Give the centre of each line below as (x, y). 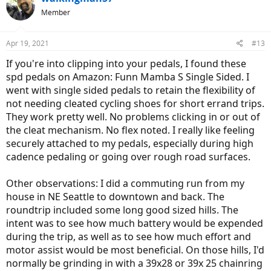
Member (56, 13)
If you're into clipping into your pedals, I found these (126, 64)
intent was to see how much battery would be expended (135, 224)
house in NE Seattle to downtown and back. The (115, 197)
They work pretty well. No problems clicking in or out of (133, 117)
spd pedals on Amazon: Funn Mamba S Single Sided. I (128, 77)
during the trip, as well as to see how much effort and (129, 237)
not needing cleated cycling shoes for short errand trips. (135, 104)
